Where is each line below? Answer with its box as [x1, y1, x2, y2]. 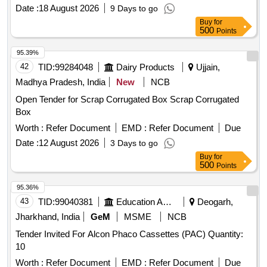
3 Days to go [110, 138, 158, 148]
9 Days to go [110, 4, 158, 14]
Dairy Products [116, 62, 175, 73]
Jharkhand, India [15, 212, 80, 222]
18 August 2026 [39, 3, 99, 14]
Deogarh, [195, 197, 233, 207]
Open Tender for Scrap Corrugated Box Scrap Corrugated [15, 94, 239, 105]
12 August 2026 [39, 138, 99, 148]
